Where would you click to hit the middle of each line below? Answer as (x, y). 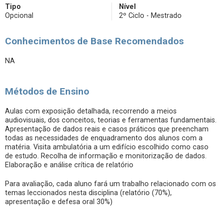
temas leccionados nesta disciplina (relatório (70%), (88, 193)
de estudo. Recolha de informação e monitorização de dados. (106, 156)
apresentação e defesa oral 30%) (59, 202)
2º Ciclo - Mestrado (150, 16)
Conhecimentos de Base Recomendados (94, 41)
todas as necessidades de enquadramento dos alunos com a (104, 138)
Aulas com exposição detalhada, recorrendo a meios (91, 111)
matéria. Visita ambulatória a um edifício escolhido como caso (107, 147)
